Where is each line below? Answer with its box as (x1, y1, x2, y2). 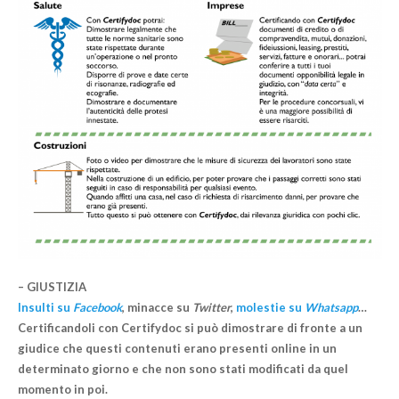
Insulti (17, 300, 54, 315)
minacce (126, 300, 174, 315)
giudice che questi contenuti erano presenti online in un (17, 341, 337, 356)
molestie (235, 300, 286, 315)
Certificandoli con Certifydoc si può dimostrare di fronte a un (17, 321, 362, 336)
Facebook (72, 300, 122, 315)
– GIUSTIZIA (17, 280, 86, 295)
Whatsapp (304, 300, 358, 315)
